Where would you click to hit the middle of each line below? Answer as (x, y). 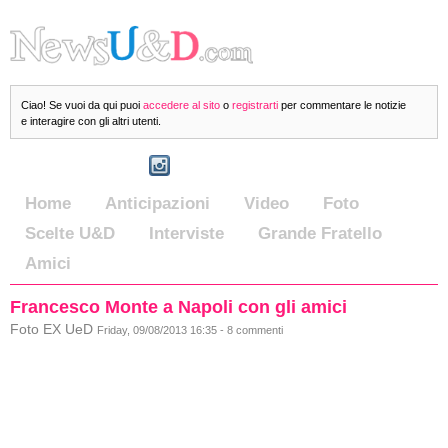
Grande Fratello (320, 233)
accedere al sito (181, 105)
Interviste (186, 233)
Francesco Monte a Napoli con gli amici (178, 307)
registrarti (255, 105)
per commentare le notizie (342, 105)
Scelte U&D (70, 233)
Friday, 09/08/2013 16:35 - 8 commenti (190, 330)
